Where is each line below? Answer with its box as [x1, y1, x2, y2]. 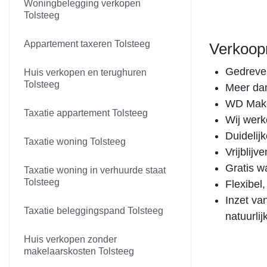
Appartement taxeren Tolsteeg [24, 39, 150, 49]
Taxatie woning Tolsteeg [24, 136, 126, 147]
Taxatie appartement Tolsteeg [24, 108, 148, 118]
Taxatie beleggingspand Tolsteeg [24, 206, 163, 216]
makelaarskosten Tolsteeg [24, 246, 134, 256]
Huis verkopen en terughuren [24, 67, 147, 77]
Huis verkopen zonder [24, 234, 117, 244]
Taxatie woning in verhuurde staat [24, 165, 166, 175]
